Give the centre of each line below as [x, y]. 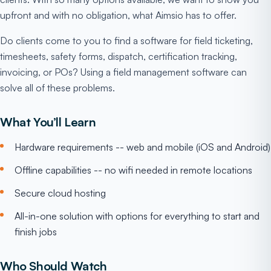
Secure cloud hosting [60, 193]
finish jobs [36, 232]
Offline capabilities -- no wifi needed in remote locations [133, 170]
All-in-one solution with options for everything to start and [137, 216]
